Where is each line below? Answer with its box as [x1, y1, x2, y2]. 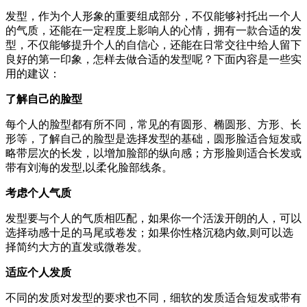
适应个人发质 [5, 266, 71, 278]
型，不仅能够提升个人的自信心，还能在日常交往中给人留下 [5, 38, 302, 51]
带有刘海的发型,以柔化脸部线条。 [5, 161, 173, 173]
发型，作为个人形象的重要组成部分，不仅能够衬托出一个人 [5, 10, 302, 22]
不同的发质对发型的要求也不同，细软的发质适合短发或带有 [5, 291, 302, 304]
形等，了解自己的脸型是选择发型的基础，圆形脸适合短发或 [5, 132, 302, 145]
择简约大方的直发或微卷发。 [5, 241, 148, 253]
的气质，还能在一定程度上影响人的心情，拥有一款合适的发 [5, 24, 302, 36]
